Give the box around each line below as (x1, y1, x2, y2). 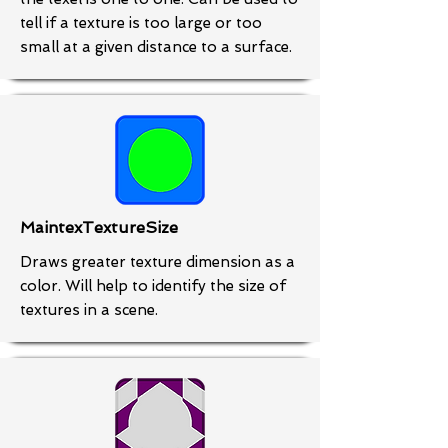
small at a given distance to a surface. (20, 38, 292, 56)
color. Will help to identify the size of (20, 277, 286, 295)
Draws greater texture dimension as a (20, 253, 295, 271)
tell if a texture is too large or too (20, 14, 262, 32)
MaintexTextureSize (20, 218, 178, 237)
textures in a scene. (20, 301, 158, 319)
